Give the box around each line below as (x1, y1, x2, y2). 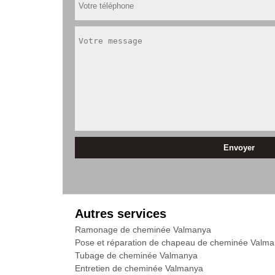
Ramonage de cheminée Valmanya (75, 225, 211, 234)
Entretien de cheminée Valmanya (75, 263, 203, 273)
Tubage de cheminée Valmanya (75, 250, 198, 260)
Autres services (75, 207, 166, 220)
